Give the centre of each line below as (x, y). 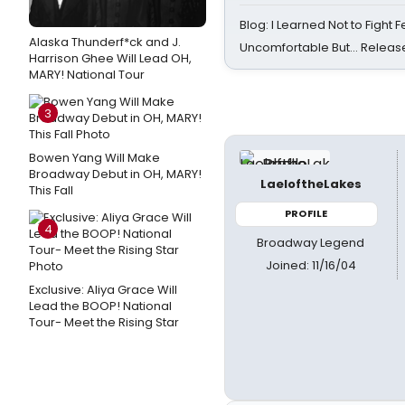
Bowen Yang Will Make (94, 158)
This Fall (51, 190)
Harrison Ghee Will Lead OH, (110, 58)
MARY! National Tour (87, 75)
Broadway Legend (311, 242)
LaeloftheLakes (311, 184)
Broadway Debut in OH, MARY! (115, 174)
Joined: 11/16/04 (311, 265)
